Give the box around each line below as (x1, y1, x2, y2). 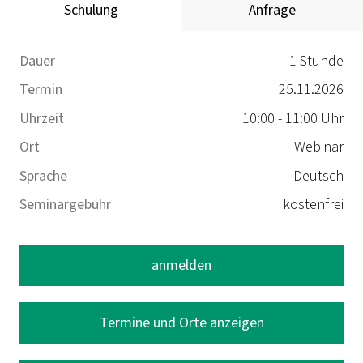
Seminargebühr (19, 194, 111, 216)
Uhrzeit (19, 108, 64, 129)
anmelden (152, 255, 211, 276)
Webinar (294, 137, 344, 158)
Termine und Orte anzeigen (99, 313, 264, 334)
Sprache (19, 165, 67, 186)
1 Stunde (289, 50, 344, 71)
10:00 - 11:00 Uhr (242, 108, 344, 129)
